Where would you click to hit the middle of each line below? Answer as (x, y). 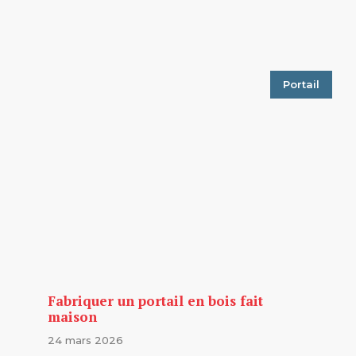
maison (72, 316)
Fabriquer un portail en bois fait (155, 300)
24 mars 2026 (85, 340)
